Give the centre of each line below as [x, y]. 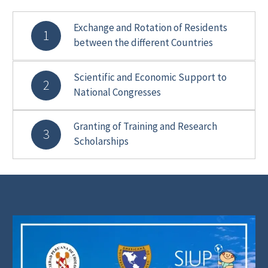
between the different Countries [143, 43]
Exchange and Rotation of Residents [150, 28]
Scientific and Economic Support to [150, 77]
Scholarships [101, 141]
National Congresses [117, 92]
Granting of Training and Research [145, 127]
